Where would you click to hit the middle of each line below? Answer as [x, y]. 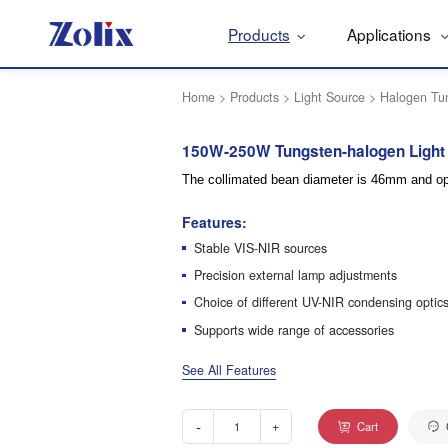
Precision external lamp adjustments [295, 274]
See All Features [229, 369]
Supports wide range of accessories [293, 329]
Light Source [330, 97]
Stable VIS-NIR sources [260, 247]
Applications [390, 34]
